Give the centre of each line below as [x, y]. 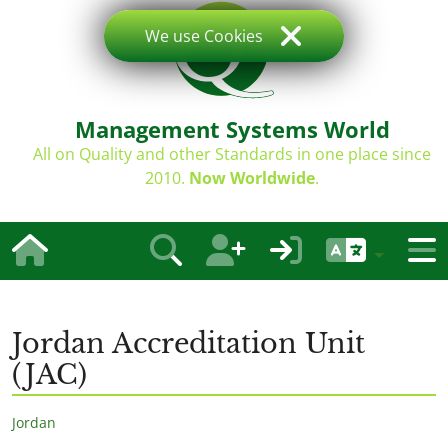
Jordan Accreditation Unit [188, 343]
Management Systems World [232, 129]
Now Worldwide [252, 178]
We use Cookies [204, 36]
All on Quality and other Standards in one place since [232, 154]
